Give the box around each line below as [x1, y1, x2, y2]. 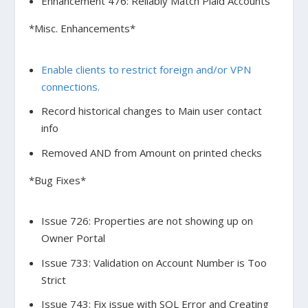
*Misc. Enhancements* [29, 21, 136, 36]
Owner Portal [41, 231, 105, 245]
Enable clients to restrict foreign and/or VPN [41, 62, 251, 76]
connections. [41, 79, 100, 93]
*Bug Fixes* [29, 173, 87, 187]
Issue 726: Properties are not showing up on [41, 214, 253, 228]
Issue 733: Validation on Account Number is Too [41, 255, 267, 269]
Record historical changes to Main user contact [41, 104, 262, 118]
